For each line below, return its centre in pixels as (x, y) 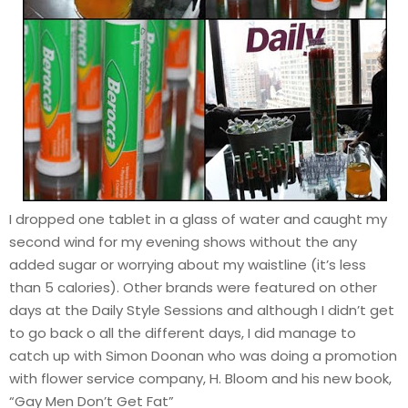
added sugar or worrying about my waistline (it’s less (188, 264)
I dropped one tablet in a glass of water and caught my (198, 219)
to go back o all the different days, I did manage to (183, 332)
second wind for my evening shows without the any (183, 241)
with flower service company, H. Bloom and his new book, (200, 378)
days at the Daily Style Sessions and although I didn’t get (202, 310)
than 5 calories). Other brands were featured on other (193, 287)
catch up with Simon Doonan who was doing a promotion (203, 355)
